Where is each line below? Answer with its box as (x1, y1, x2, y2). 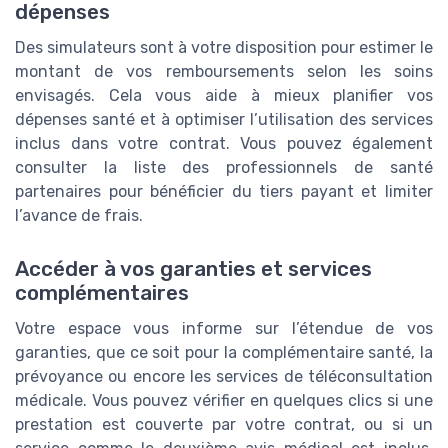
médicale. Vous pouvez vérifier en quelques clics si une (15, 391, 433, 411)
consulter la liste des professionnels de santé (15, 158, 433, 178)
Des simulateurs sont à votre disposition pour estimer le (15, 38, 433, 58)
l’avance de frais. (15, 206, 143, 226)
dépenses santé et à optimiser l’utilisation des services (15, 110, 433, 130)
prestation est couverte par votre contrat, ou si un (15, 415, 433, 435)
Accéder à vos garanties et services (15, 257, 372, 282)
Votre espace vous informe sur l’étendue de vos (15, 319, 433, 339)
